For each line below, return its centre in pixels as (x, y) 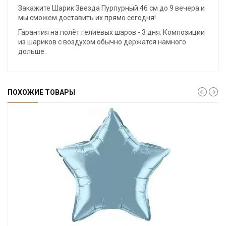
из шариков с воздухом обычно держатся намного (102, 42)
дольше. (32, 51)
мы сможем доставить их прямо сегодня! (87, 18)
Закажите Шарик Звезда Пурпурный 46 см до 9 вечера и (111, 8)
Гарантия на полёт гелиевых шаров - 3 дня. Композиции (111, 32)
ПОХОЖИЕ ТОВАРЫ (41, 92)
